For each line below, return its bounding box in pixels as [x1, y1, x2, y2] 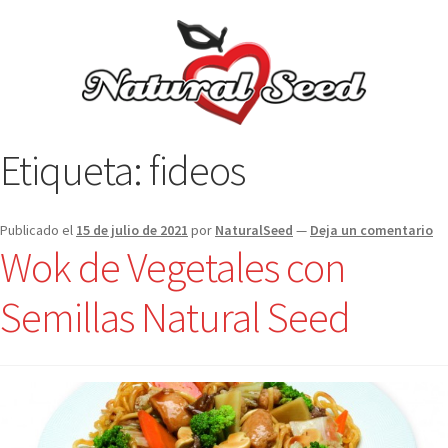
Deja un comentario [310, 221, 433, 240]
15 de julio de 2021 [76, 221, 188, 240]
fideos [149, 143, 245, 196]
